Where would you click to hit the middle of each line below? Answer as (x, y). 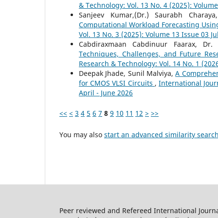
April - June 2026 (106, 93)
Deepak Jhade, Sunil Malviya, (127, 73)
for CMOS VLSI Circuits (117, 83)
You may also (82, 135)
